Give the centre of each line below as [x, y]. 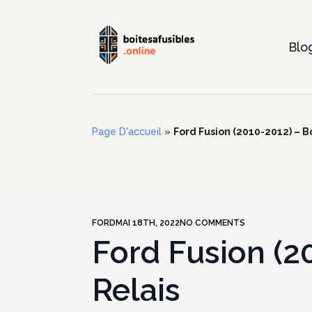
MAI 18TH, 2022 [148, 223]
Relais [136, 290]
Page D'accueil [127, 132]
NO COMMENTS [212, 223]
